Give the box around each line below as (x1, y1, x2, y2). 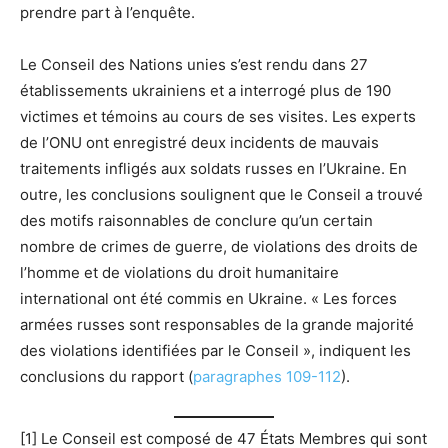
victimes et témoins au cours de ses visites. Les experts (20, 107, 416, 127)
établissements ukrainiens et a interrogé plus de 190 (20, 81, 391, 101)
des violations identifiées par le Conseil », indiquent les (20, 341, 411, 361)
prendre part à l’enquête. (20, 3, 195, 23)
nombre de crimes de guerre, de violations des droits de (20, 237, 418, 257)
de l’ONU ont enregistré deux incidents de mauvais (20, 133, 379, 153)
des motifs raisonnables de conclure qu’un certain (20, 211, 373, 231)
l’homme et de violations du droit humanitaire (20, 263, 339, 283)
